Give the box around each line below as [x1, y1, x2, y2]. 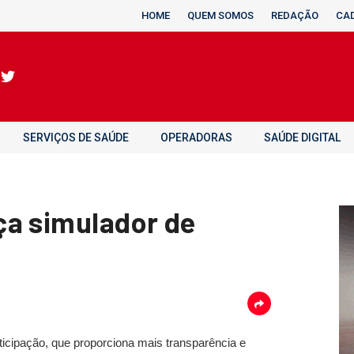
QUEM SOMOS [187, 9, 254, 21]
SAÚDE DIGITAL [264, 131, 341, 144]
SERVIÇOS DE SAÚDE [23, 131, 129, 144]
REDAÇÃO [271, 9, 318, 21]
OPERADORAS [160, 131, 232, 144]
